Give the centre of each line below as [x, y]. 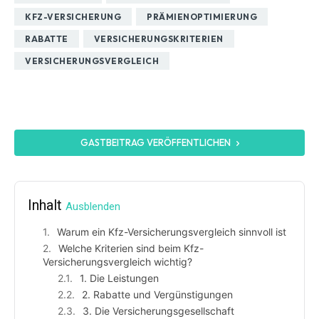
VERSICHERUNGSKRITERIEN [158, 39]
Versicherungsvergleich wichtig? [117, 261]
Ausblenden [93, 206]
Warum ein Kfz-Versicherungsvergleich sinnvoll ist [172, 231]
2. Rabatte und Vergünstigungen [157, 294]
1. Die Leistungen [119, 278]
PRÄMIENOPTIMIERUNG [202, 17]
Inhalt [47, 205]
